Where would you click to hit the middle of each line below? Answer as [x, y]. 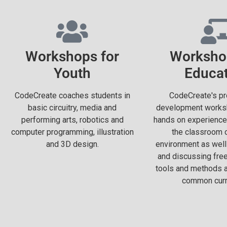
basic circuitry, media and [72, 108]
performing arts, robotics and [72, 120]
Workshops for [72, 56]
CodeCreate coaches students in [72, 96]
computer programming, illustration [72, 132]
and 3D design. [72, 144]
